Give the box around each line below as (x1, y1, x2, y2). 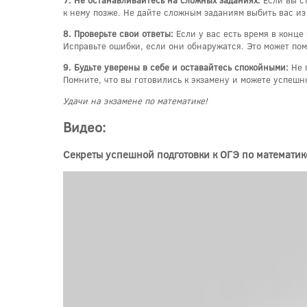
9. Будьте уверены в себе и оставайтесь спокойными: (63, 61, 288, 74)
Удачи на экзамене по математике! (63, 95, 208, 108)
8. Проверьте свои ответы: (63, 27, 173, 40)
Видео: (63, 118, 106, 136)
